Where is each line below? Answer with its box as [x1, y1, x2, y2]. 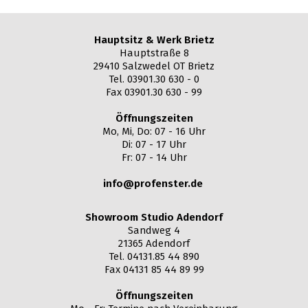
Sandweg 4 [128, 224, 180, 236]
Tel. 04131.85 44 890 [109, 250, 199, 263]
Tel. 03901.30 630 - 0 [109, 73, 199, 85]
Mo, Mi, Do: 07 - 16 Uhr [102, 125, 206, 137]
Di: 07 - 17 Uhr [122, 138, 186, 151]
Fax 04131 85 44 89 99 [104, 263, 204, 276]
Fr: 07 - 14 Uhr [121, 151, 187, 164]
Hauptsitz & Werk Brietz [93, 34, 214, 46]
